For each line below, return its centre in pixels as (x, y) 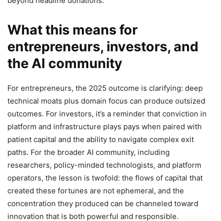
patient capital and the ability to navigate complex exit (101, 140)
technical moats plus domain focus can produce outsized (106, 101)
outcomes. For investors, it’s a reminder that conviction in (107, 114)
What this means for (73, 30)
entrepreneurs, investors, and (103, 47)
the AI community (65, 64)
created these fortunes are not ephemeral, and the (96, 191)
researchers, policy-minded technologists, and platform (104, 165)
